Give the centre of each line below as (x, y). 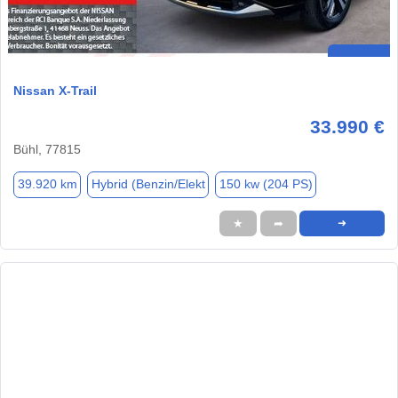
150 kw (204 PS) (266, 184)
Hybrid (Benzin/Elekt (148, 184)
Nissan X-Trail (55, 90)
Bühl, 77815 (47, 149)
